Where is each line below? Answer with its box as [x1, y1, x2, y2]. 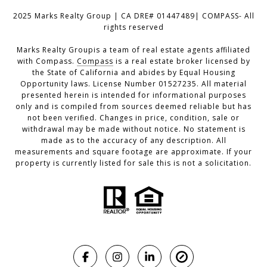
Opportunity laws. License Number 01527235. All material [20, 79, 247, 89]
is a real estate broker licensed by [113, 56, 250, 66]
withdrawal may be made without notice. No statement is [21, 124, 246, 134]
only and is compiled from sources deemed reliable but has [15, 101, 252, 111]
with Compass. [17, 56, 77, 66]
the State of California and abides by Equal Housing [32, 67, 235, 77]
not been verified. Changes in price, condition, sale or [27, 113, 240, 123]
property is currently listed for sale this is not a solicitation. [15, 158, 252, 168]
